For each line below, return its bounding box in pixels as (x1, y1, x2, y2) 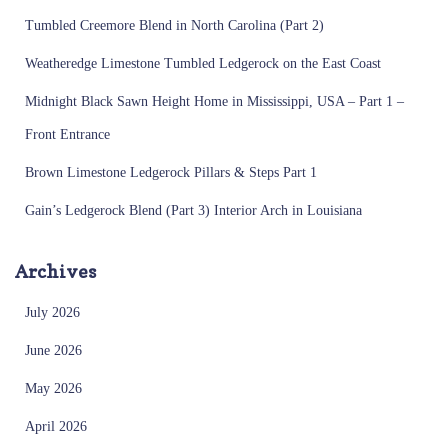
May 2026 (25, 380, 82, 396)
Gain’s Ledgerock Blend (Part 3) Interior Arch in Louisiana (25, 202, 362, 218)
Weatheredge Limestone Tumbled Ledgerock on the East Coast (25, 55, 381, 71)
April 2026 (25, 418, 87, 434)
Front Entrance (25, 126, 110, 142)
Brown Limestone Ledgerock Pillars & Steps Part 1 (25, 164, 317, 180)
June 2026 (25, 342, 82, 358)
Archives (15, 260, 96, 282)
